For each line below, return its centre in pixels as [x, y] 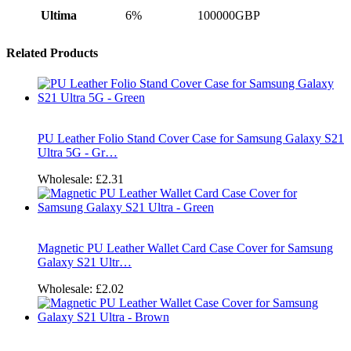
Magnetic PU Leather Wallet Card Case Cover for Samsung [185, 248]
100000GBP [228, 16]
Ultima [58, 16]
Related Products [52, 52]
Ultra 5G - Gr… [78, 152]
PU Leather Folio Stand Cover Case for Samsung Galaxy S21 [191, 138]
